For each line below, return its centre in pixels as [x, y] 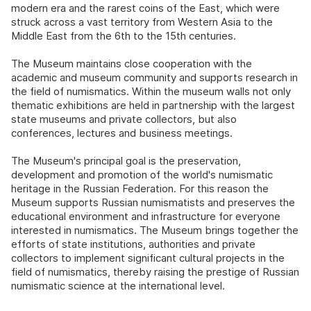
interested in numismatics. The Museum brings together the [155, 230]
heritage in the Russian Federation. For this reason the [140, 189]
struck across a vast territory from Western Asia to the [142, 22]
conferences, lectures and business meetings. [122, 133]
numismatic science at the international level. [118, 286]
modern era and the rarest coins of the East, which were [145, 8]
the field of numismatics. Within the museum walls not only [151, 92]
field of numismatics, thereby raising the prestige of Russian [155, 272]
